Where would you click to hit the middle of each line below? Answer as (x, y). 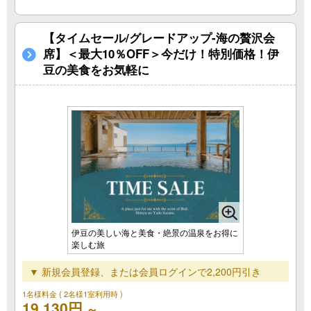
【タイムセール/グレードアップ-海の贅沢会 (159, 38)
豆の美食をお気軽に (96, 70)
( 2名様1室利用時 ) (91, 293)
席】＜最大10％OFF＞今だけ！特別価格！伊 (161, 54)
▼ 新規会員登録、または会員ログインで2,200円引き (145, 271)
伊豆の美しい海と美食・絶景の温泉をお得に (155, 232)
